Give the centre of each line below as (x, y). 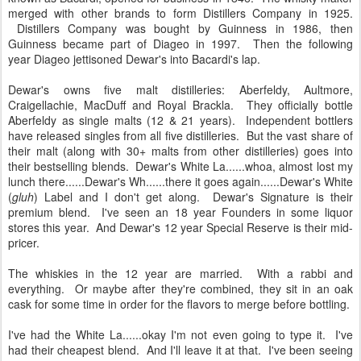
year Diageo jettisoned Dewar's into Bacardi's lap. (134, 58)
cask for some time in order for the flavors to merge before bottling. (179, 303)
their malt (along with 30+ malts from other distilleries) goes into (180, 150)
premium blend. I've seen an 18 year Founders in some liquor (180, 212)
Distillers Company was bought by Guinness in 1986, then (180, 28)
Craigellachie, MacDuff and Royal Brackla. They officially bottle (180, 104)
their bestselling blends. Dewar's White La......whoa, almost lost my (180, 166)
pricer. (24, 242)
